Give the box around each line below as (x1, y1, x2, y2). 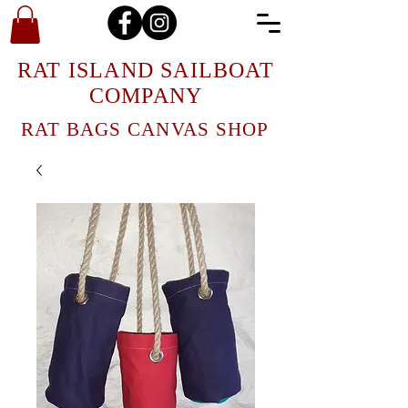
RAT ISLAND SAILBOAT (17, 58, 274, 82)
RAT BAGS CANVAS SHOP (20, 118, 270, 140)
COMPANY (88, 84, 203, 107)
